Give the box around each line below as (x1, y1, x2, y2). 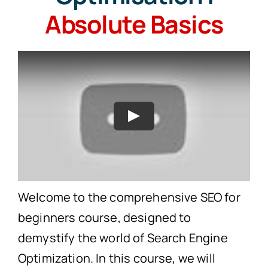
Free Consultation (86, 75, 182, 90)
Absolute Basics (44, 7, 224, 41)
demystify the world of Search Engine (17, 230, 228, 246)
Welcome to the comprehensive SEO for (17, 189, 240, 206)
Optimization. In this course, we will (17, 250, 215, 267)
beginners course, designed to (17, 209, 191, 226)
